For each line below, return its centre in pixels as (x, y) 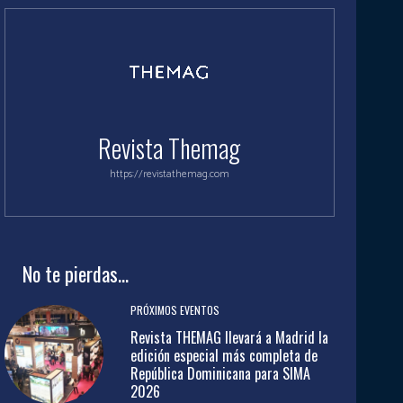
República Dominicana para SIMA (220, 374)
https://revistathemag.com (169, 174)
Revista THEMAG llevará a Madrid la (229, 338)
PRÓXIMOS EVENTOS (175, 310)
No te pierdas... (75, 273)
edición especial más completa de (224, 356)
